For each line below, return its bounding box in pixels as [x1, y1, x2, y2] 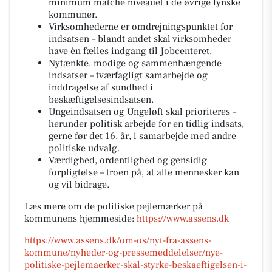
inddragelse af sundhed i [49, 81, 153, 94]
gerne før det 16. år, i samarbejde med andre [49, 130, 236, 143]
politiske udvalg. [49, 142, 120, 155]
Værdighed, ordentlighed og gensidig [49, 154, 207, 167]
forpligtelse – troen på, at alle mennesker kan [49, 166, 239, 179]
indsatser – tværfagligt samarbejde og [49, 69, 208, 82]
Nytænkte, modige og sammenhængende [49, 57, 222, 70]
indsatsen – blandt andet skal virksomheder [49, 33, 231, 46]
